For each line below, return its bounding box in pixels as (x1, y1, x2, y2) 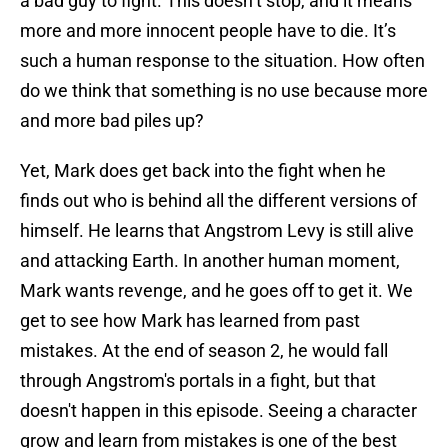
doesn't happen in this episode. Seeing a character (20, 400, 417, 422)
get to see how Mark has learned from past (20, 310, 360, 332)
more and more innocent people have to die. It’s (20, 20, 396, 42)
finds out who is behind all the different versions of (20, 190, 417, 212)
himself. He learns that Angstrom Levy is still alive (20, 220, 414, 242)
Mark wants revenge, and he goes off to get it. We (20, 280, 413, 302)
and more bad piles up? (20, 110, 204, 132)
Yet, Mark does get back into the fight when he (20, 160, 386, 182)
